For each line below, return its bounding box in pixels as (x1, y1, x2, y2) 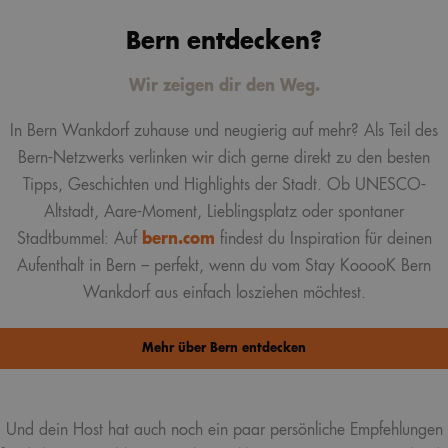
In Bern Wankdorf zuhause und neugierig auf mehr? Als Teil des (10, 121, 438, 140)
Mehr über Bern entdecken (142, 341, 306, 356)
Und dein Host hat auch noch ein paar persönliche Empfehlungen (5, 420, 443, 439)
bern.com (141, 229, 215, 248)
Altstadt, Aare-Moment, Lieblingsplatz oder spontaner (44, 202, 404, 221)
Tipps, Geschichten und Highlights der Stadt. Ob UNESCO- (22, 175, 426, 194)
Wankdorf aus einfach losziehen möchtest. (82, 283, 366, 302)
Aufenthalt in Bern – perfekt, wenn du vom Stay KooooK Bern (17, 256, 431, 275)
